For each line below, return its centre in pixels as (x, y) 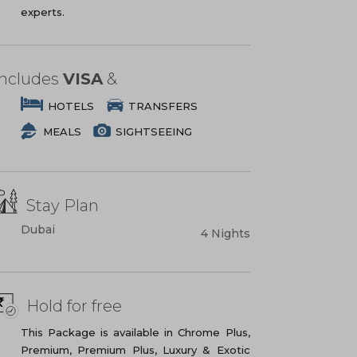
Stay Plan (63, 206)
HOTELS (71, 106)
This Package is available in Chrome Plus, (135, 332)
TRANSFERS (163, 106)
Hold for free (75, 306)
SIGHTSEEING (154, 131)
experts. (43, 12)
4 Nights (225, 233)
